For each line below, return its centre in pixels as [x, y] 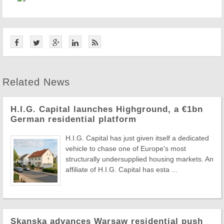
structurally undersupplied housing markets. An [139, 159]
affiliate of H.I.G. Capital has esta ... [121, 169]
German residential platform [73, 119]
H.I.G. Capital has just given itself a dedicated [137, 138]
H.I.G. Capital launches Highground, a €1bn [107, 109]
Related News [36, 82]
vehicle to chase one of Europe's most [126, 148]
